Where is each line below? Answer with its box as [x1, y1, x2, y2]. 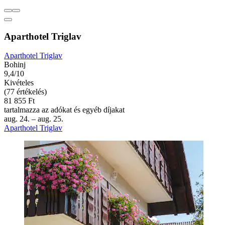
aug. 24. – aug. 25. [4, 115, 63, 124]
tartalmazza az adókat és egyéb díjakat [4, 105, 125, 115]
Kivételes [4, 78, 34, 87]
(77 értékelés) [4, 87, 47, 96]
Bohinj [4, 60, 26, 69]
